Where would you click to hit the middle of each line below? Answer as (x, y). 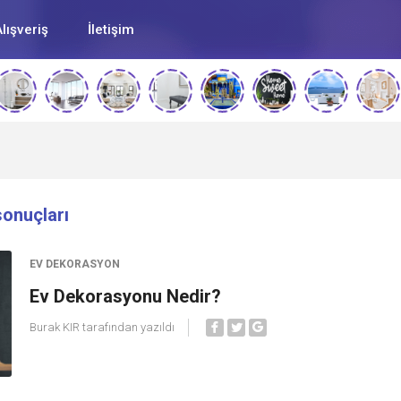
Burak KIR (55, 327)
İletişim (111, 30)
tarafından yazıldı (127, 327)
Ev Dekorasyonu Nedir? (125, 296)
